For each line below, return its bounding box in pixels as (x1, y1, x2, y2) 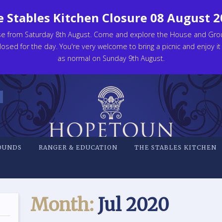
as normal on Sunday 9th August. (57, 54, 165, 63)
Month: (30, 194, 94, 216)
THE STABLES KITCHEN (134, 144, 217, 151)
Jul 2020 (94, 194, 169, 216)
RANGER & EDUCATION (38, 144, 117, 151)
